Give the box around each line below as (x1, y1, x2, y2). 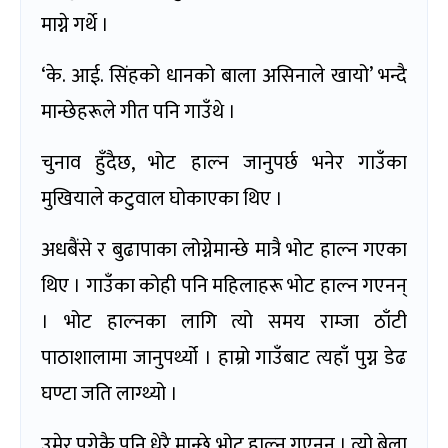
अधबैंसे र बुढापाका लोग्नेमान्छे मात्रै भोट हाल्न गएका (41, 232, 407, 267)
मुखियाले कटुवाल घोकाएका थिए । (41, 181, 283, 216)
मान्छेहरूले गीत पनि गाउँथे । (41, 94, 236, 129)
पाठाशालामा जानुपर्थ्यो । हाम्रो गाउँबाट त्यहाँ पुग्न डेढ (41, 340, 407, 375)
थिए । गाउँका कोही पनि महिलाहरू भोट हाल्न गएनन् (41, 268, 407, 303)
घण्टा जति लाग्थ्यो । (41, 376, 178, 411)
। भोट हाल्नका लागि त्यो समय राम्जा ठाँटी (41, 304, 407, 339)
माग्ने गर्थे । (41, 7, 109, 42)
